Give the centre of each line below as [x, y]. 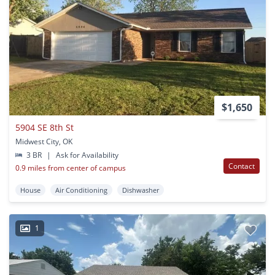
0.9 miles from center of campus [71, 168]
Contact [242, 166]
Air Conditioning [81, 190]
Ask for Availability [87, 155]
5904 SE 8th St [45, 127]
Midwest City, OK [44, 141]
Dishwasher [141, 190]
